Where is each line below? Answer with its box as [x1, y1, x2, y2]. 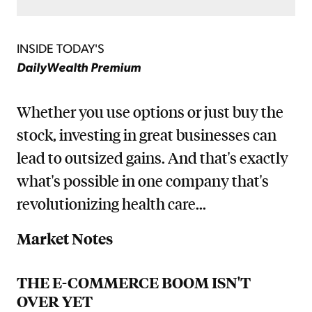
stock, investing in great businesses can [17, 125, 276, 145]
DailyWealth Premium [17, 58, 141, 75]
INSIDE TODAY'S [17, 39, 104, 56]
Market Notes [17, 228, 113, 249]
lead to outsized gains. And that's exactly [17, 148, 288, 168]
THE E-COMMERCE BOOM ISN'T [17, 272, 251, 293]
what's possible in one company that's [17, 171, 269, 191]
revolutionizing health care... [17, 194, 206, 214]
